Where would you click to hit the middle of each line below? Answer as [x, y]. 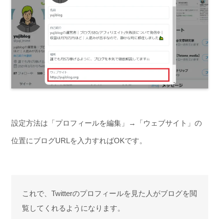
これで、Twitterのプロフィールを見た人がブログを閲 [109, 193]
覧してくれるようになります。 [73, 208]
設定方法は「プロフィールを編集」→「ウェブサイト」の [106, 123]
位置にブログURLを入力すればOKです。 [79, 140]
